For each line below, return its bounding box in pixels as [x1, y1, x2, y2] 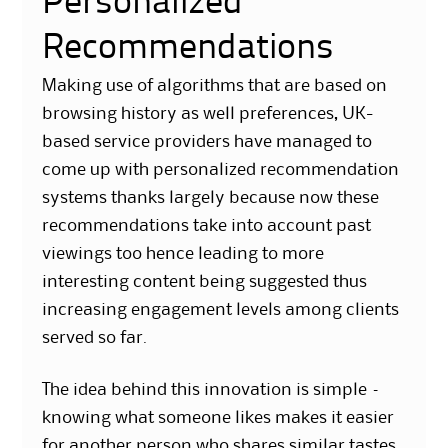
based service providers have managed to [42, 134, 373, 151]
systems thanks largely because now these [42, 190, 380, 207]
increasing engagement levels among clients [42, 302, 400, 319]
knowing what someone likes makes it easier [42, 410, 395, 427]
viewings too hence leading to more [42, 246, 325, 263]
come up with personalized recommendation [42, 162, 400, 179]
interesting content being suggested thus [42, 274, 368, 291]
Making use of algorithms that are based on [42, 78, 388, 95]
